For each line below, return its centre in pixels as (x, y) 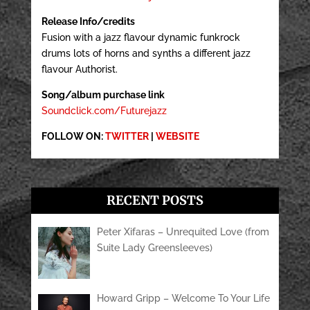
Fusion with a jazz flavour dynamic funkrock (140, 37)
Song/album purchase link (103, 94)
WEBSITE (177, 136)
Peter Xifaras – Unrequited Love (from (183, 231)
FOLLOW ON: (73, 136)
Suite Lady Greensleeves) (155, 247)
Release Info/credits (88, 21)
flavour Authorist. (79, 69)
